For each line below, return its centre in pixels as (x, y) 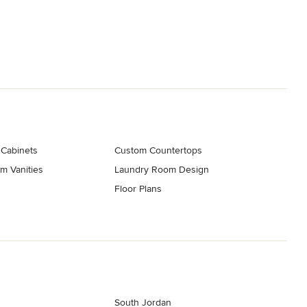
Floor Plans (138, 188)
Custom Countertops (159, 150)
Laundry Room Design (162, 169)
